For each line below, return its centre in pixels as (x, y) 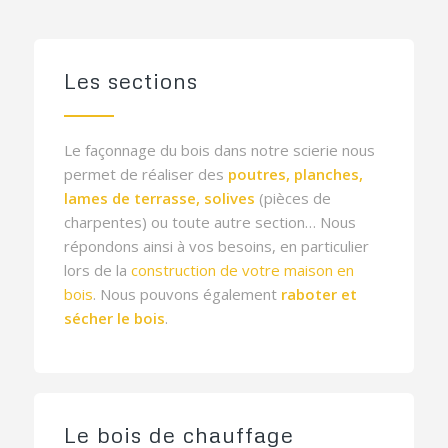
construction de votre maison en (242, 270)
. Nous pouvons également (186, 294)
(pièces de (292, 198)
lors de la (97, 270)
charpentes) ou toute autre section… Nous (209, 222)
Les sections (130, 80)
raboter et (318, 294)
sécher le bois (114, 318)
